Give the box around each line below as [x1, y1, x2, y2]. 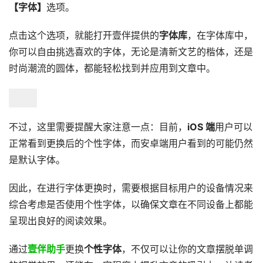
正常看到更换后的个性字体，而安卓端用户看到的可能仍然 [9, 137, 253, 149]
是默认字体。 [9, 154, 65, 166]
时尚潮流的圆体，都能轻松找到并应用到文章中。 [9, 62, 215, 74]
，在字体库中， [187, 29, 253, 41]
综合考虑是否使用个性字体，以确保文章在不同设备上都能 [9, 198, 253, 210]
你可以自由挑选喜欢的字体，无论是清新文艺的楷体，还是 [9, 46, 253, 58]
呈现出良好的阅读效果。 [9, 215, 112, 227]
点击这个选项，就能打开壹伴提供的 [9, 29, 159, 41]
